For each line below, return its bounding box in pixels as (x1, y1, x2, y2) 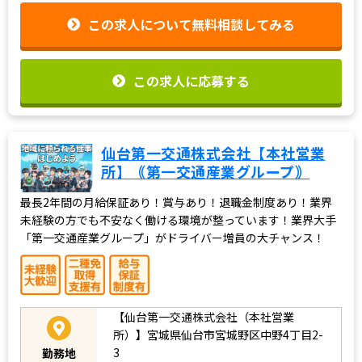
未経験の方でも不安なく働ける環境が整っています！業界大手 (20, 211, 336, 228)
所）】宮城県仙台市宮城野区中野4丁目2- (113, 326, 323, 343)
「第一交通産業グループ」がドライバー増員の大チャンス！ (20, 229, 325, 246)
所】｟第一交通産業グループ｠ (101, 160, 309, 182)
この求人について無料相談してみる (88, 15, 295, 35)
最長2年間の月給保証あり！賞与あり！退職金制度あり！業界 (20, 193, 332, 210)
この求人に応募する (133, 70, 250, 90)
